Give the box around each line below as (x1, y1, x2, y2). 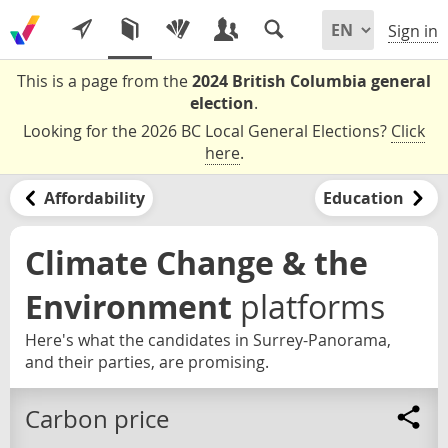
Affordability (43, 186, 145, 209)
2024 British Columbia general (192, 70, 431, 92)
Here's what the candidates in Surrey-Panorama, (25, 328, 391, 351)
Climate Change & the (25, 240, 368, 285)
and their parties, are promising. (25, 350, 269, 373)
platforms (240, 284, 385, 328)
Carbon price (25, 403, 169, 436)
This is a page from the (17, 70, 192, 92)
